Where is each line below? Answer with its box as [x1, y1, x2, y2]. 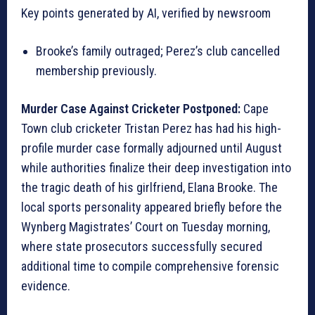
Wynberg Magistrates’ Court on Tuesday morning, [21, 219, 270, 234]
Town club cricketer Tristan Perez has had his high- [21, 120, 281, 136]
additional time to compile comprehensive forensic [21, 258, 279, 274]
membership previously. [36, 63, 157, 78]
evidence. [21, 278, 70, 293]
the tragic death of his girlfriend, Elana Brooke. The [21, 179, 278, 195]
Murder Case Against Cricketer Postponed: [21, 101, 240, 116]
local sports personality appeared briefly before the [21, 199, 282, 214]
